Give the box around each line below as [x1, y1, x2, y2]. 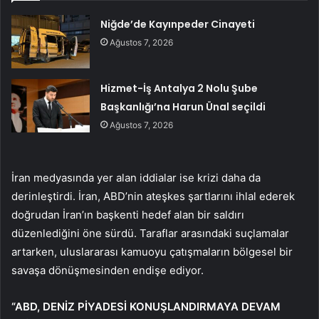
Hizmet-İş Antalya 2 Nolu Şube [100, 81, 258, 96]
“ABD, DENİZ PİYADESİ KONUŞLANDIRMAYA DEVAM [11, 300, 281, 314]
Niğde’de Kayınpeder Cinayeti [100, 17, 256, 32]
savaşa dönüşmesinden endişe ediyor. [11, 263, 204, 278]
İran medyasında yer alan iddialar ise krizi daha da [11, 171, 261, 185]
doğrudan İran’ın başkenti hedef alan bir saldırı [11, 208, 244, 222]
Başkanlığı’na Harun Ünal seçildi [100, 100, 266, 115]
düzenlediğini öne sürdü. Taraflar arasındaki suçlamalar [11, 226, 289, 241]
